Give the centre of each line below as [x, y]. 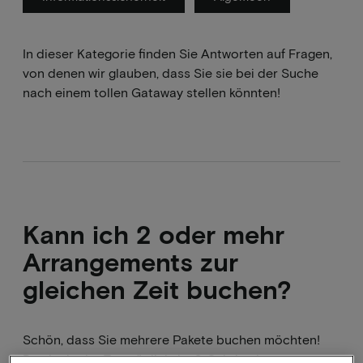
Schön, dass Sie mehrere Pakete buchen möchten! [171, 339]
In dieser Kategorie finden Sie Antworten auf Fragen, [177, 53]
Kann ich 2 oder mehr [154, 234]
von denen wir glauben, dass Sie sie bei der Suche [171, 73]
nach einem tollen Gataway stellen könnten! [152, 92]
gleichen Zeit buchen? [157, 289]
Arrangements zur [130, 261]
